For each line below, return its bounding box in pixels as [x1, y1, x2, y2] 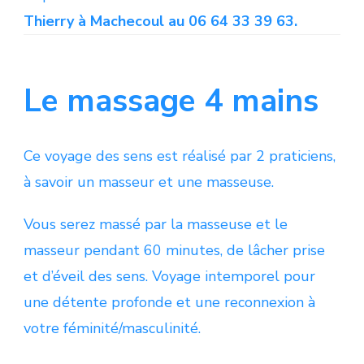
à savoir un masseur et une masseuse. [24, 171, 274, 192]
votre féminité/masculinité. [24, 318, 201, 338]
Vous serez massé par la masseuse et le [24, 214, 288, 234]
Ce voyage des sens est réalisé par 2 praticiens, [24, 145, 336, 166]
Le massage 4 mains [24, 79, 318, 123]
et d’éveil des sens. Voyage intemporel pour [24, 266, 315, 286]
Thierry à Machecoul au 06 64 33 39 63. [24, 11, 297, 31]
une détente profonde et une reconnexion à [24, 292, 315, 312]
